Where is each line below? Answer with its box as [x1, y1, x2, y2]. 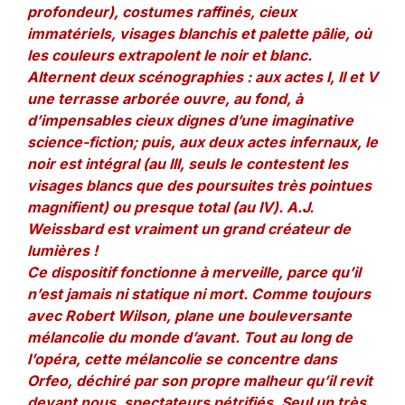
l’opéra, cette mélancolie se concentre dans [27, 350, 337, 368]
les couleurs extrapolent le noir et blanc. [27, 46, 312, 64]
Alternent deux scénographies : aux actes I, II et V [27, 68, 378, 86]
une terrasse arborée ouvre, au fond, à [27, 89, 303, 108]
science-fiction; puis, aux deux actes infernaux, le [27, 133, 378, 151]
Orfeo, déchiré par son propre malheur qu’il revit [27, 372, 372, 390]
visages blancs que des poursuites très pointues [27, 176, 372, 194]
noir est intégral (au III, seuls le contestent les [27, 155, 348, 173]
